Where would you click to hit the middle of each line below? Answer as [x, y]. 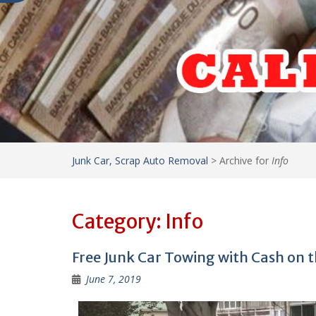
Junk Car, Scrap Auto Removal [140, 160]
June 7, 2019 [114, 279]
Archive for [245, 160]
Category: [119, 221]
